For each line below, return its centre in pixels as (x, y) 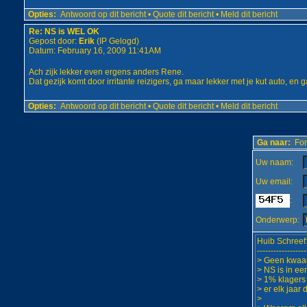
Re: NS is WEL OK (64, 32)
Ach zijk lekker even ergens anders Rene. (106, 72)
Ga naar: (273, 143)
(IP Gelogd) (116, 41)
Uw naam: (275, 162)
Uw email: (275, 182)
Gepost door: (53, 41)
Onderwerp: (279, 220)
